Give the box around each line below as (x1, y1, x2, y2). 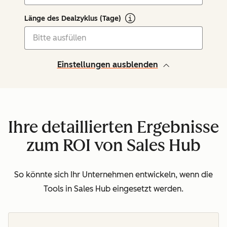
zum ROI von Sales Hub (26, 135, 201, 155)
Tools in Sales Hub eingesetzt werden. (44, 184, 183, 194)
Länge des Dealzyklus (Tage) (24, 14, 121, 23)
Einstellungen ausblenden (57, 60, 158, 70)
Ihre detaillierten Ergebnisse (8, 117, 219, 137)
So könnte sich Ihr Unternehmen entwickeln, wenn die (14, 170, 213, 180)
